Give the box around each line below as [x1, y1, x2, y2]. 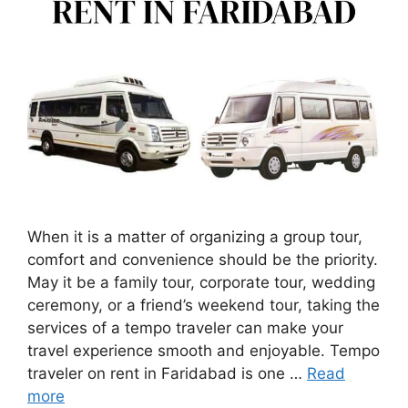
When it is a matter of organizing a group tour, [27, 227, 362, 246]
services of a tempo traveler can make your [27, 318, 343, 337]
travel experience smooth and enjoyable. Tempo [27, 341, 380, 360]
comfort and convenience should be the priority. [27, 250, 378, 269]
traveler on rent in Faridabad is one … [27, 363, 307, 382]
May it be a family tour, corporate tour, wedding [27, 272, 375, 291]
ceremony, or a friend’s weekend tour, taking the [27, 295, 380, 314]
